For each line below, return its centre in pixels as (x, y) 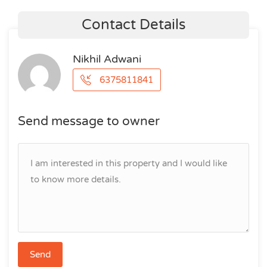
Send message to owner (89, 121)
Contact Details (133, 25)
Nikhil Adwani (107, 59)
